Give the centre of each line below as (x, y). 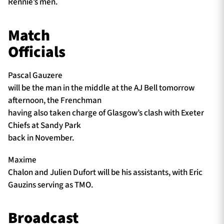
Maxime (22, 160)
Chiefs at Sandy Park (44, 126)
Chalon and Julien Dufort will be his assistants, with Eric (105, 173)
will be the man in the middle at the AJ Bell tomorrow (101, 88)
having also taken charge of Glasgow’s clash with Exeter (106, 113)
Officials (37, 52)
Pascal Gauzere (35, 76)
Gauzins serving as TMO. (50, 185)
